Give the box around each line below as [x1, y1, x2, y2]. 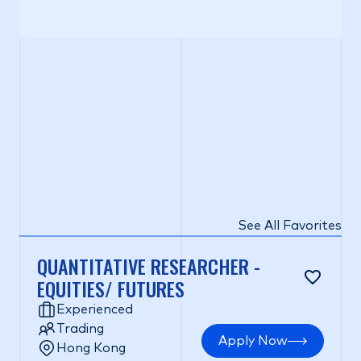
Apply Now [218, 334, 288, 347]
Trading [56, 322, 104, 335]
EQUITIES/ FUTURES [37, 274, 185, 303]
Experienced [56, 303, 133, 316]
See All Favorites [237, 219, 342, 232]
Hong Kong [56, 342, 126, 355]
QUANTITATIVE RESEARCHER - [37, 251, 260, 280]
